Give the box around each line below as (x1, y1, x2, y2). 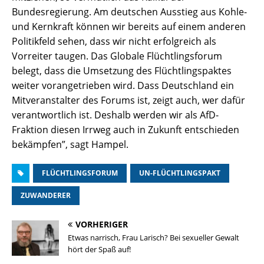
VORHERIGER (75, 219, 128, 230)
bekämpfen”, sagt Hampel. (12, 138, 128, 151)
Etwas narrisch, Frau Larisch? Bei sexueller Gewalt (68, 232, 239, 243)
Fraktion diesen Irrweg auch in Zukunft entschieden (12, 123, 239, 137)
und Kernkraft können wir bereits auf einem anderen (12, 20, 246, 34)
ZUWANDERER (21, 190, 71, 201)
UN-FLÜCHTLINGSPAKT (139, 168, 220, 179)
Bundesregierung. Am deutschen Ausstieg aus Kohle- (12, 5, 247, 19)
